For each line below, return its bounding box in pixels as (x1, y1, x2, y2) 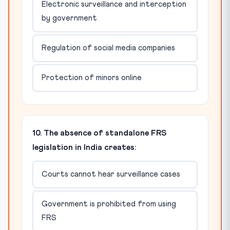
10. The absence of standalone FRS (32, 128, 166, 137)
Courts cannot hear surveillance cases (41, 170, 180, 179)
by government (41, 14, 97, 23)
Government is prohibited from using (41, 200, 176, 208)
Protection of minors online (41, 74, 142, 82)
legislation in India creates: (32, 143, 136, 151)
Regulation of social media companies (41, 44, 175, 52)
